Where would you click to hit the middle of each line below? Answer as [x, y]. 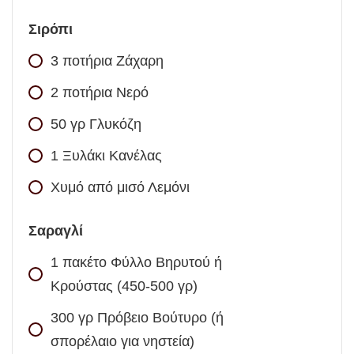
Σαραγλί [56, 231]
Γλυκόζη [115, 124]
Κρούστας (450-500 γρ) [124, 286]
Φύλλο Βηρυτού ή [166, 263]
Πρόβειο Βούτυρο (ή [160, 318]
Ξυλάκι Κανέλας [112, 156]
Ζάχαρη [140, 61]
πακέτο [85, 263]
